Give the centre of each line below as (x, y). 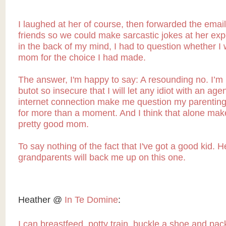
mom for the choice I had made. (82, 58)
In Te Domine (91, 200)
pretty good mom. (53, 124)
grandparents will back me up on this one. (102, 158)
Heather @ (41, 200)
